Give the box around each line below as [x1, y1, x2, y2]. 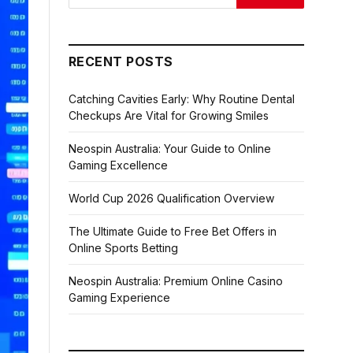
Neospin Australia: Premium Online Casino [69, 274, 283, 288]
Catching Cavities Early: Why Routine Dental [69, 92, 295, 106]
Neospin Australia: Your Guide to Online [69, 142, 271, 155]
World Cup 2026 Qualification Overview [69, 191, 274, 205]
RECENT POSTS [69, 54, 173, 69]
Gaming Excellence [69, 158, 168, 172]
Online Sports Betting [69, 241, 178, 255]
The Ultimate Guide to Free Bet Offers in [69, 225, 277, 238]
